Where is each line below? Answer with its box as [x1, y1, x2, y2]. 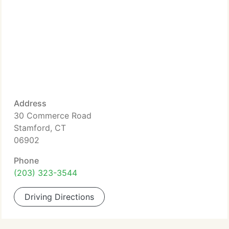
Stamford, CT [14, 123, 66, 133]
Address [14, 98, 47, 108]
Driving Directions [25, 192, 94, 202]
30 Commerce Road [14, 110, 91, 121]
